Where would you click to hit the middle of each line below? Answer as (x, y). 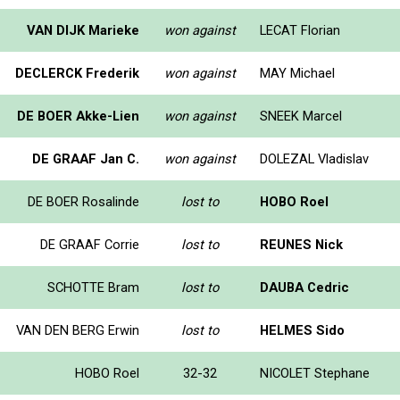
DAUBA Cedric (304, 287)
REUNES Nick (301, 244)
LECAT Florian (300, 30)
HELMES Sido (302, 330)
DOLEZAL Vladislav (314, 158)
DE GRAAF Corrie (90, 244)
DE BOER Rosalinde (83, 201)
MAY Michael (297, 73)
